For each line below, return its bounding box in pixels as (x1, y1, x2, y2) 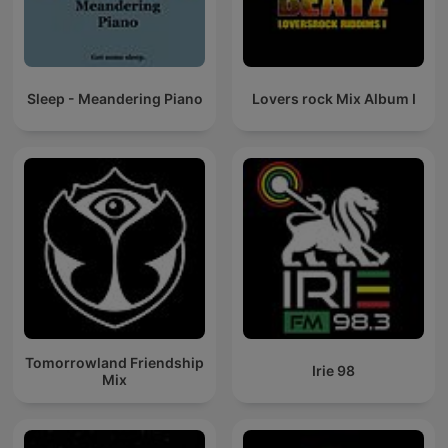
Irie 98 (312, 362, 355, 380)
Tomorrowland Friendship (25, 353, 204, 371)
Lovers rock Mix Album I (251, 90, 416, 108)
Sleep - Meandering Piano (26, 90, 203, 108)
